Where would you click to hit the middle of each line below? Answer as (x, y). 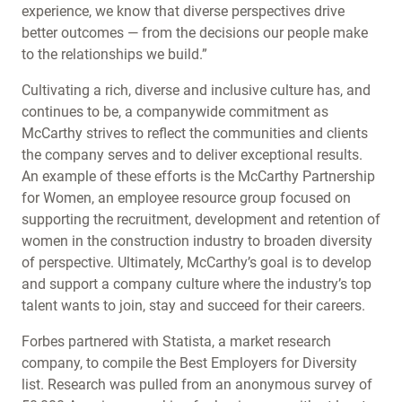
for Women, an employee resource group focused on (186, 198)
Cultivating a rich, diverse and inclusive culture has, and (196, 90)
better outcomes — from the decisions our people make (195, 33)
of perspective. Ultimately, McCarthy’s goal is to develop (197, 262)
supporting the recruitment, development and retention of (201, 219)
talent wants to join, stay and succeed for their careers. (193, 306)
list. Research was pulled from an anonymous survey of (197, 385)
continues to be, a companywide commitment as (175, 112)
